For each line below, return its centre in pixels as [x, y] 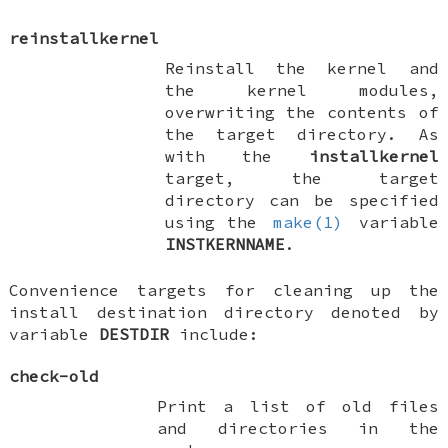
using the [217, 221]
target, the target [301, 177]
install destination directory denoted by [224, 311]
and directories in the [298, 427]
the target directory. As [301, 133]
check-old [54, 375]
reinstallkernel [84, 37]
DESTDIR [134, 333]
